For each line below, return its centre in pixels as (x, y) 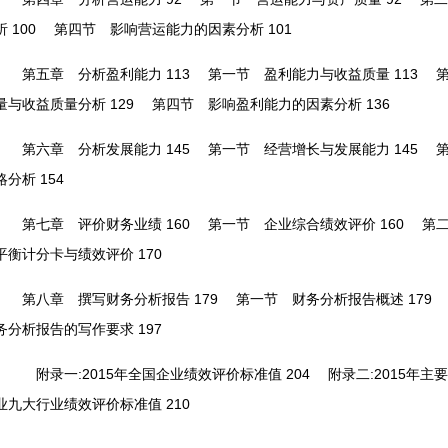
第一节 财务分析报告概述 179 (325, 299)
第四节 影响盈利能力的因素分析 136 (262, 104)
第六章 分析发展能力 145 (106, 149)
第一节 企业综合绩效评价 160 (297, 224)
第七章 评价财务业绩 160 (106, 224)
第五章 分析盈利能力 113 (106, 74)
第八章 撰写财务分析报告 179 (120, 299)
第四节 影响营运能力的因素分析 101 (164, 29)
